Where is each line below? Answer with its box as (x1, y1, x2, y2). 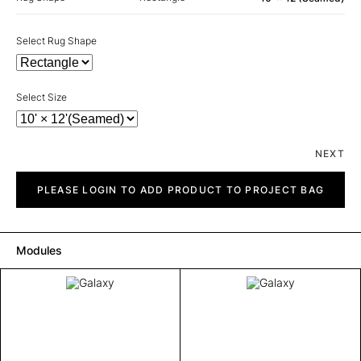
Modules (16, 243, 62, 257)
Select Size (16, 90, 67, 103)
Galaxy (15, 170, 47, 183)
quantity (15, 182, 52, 195)
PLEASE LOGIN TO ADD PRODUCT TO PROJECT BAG (36, 183, 325, 196)
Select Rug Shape (16, 34, 97, 47)
